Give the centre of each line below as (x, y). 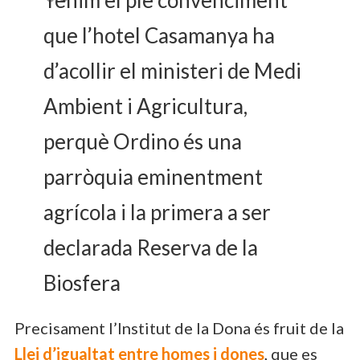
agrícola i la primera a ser (157, 212)
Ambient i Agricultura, (145, 106)
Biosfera (82, 282)
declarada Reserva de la (151, 247)
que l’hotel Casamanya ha (159, 35)
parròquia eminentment (153, 176)
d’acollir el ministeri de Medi (172, 70)
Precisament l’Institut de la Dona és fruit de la (179, 327)
